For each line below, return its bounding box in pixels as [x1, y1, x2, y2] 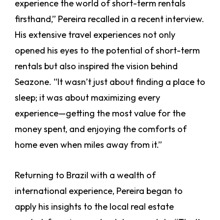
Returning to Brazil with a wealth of [15, 169, 156, 181]
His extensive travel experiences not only [15, 29, 175, 41]
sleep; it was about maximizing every [15, 92, 160, 104]
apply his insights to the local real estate [15, 201, 174, 213]
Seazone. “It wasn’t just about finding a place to [15, 76, 205, 88]
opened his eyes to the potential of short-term [15, 45, 200, 56]
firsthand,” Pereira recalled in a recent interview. [15, 13, 204, 25]
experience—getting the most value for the [15, 108, 186, 119]
